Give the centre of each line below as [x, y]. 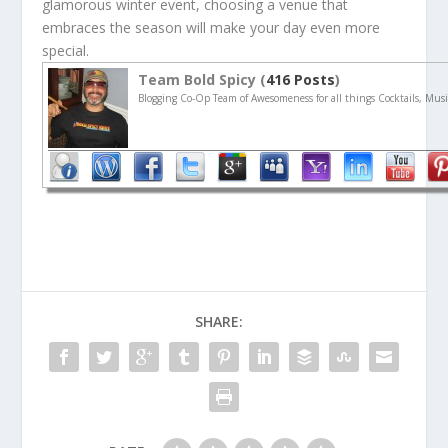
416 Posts [301, 79]
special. [66, 50]
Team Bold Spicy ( [202, 79]
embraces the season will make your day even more [211, 27]
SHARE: [219, 321]
